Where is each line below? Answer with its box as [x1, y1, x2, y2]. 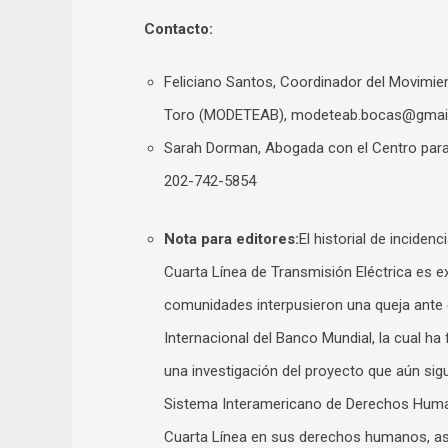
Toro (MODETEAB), [164, 106, 291, 124]
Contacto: [144, 20, 213, 38]
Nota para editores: [164, 230, 299, 248]
